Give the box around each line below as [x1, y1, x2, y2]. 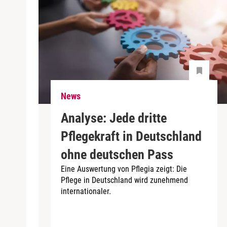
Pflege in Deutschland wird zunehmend [61, 175, 188, 185]
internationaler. [61, 186, 111, 196]
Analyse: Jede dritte [61, 110, 167, 126]
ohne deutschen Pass [61, 146, 173, 162]
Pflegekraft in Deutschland [61, 128, 202, 144]
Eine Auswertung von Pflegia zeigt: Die [61, 164, 187, 174]
